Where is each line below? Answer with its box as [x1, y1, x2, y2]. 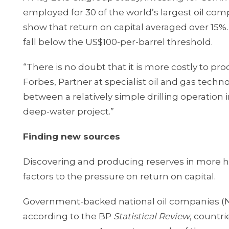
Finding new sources [23, 131, 120, 142]
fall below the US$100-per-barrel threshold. [23, 37, 213, 47]
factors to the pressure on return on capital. [23, 171, 216, 181]
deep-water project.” [23, 106, 114, 117]
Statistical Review [113, 211, 190, 221]
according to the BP [23, 211, 113, 221]
